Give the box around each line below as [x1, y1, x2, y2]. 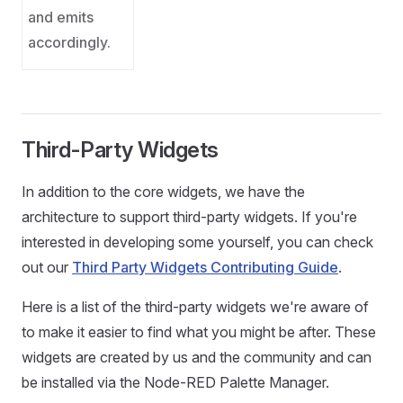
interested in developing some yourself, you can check [22, 233, 373, 251]
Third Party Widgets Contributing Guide [72, 258, 338, 276]
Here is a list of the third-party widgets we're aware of [22, 298, 369, 316]
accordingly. [28, 33, 111, 51]
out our [22, 258, 72, 276]
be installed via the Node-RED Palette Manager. [22, 373, 329, 391]
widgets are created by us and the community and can [22, 348, 372, 366]
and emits [28, 8, 94, 26]
